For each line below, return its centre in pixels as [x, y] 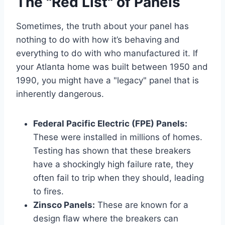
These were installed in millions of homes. [118, 137]
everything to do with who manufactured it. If [107, 53]
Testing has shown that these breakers [112, 151]
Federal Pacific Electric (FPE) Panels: [110, 124]
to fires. [48, 192]
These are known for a [142, 205]
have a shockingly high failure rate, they [113, 164]
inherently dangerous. [60, 94]
